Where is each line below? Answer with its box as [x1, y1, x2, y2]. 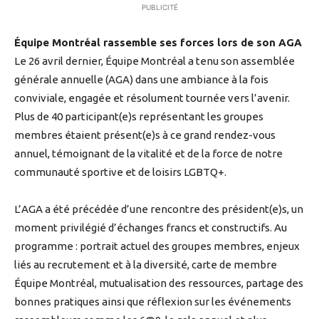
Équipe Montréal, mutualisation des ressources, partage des [14, 276, 303, 289]
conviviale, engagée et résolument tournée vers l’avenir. [14, 91, 290, 104]
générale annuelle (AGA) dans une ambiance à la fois [14, 73, 268, 85]
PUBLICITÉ [141, 2, 178, 11]
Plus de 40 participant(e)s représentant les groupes [14, 110, 263, 122]
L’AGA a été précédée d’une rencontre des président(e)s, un [14, 202, 303, 215]
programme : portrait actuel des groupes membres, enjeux [14, 239, 300, 252]
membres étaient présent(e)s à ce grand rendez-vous [14, 128, 276, 141]
